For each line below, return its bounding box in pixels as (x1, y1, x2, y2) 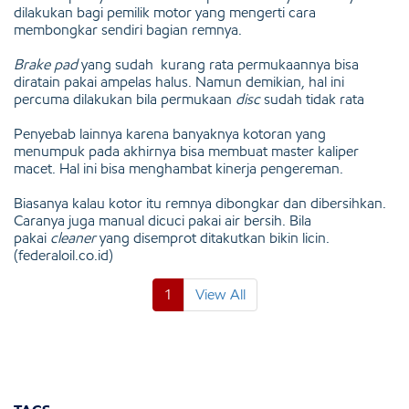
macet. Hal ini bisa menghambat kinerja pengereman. (14, 159, 343, 177)
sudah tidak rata (260, 89, 364, 108)
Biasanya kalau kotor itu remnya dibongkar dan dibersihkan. (14, 194, 386, 212)
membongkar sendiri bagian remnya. (14, 20, 242, 38)
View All (194, 285, 246, 303)
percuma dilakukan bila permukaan (14, 89, 236, 108)
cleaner (50, 228, 100, 246)
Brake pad (14, 55, 78, 73)
